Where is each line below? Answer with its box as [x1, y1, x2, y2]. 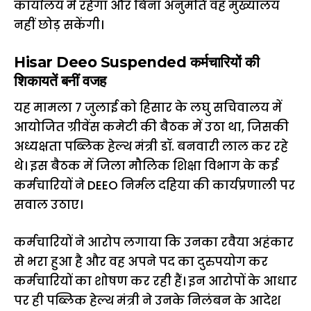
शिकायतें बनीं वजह [14, 72, 106, 90]
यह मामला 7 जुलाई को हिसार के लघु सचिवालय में [14, 99, 282, 117]
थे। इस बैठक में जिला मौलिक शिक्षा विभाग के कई [14, 158, 278, 175]
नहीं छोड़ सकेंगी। [14, 17, 103, 33]
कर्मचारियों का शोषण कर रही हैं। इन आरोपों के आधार [14, 272, 297, 289]
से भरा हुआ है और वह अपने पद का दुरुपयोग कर [14, 253, 268, 270]
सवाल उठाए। [14, 196, 83, 214]
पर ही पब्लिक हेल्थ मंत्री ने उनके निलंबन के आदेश [14, 292, 280, 309]
